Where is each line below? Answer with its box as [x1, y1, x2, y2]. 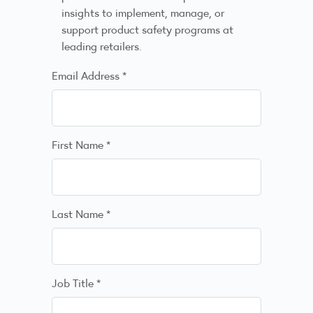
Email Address [52, 67, 122, 84]
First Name [52, 136, 106, 152]
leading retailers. [61, 38, 142, 54]
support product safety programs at [61, 21, 233, 38]
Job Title [52, 274, 96, 291]
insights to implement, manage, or [61, 4, 224, 21]
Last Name [52, 205, 106, 221]
